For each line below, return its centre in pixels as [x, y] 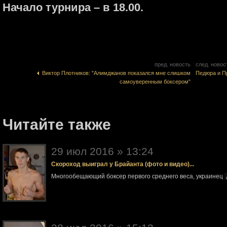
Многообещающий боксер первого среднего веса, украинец [138, 176]
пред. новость [173, 64]
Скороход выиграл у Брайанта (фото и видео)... [123, 164]
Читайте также [57, 124]
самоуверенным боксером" [155, 82]
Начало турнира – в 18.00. [73, 7]
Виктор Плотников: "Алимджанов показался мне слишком [115, 73]
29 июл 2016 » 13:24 [102, 151]
